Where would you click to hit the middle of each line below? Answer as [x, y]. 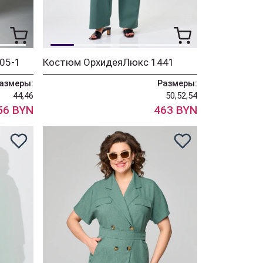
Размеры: [177, 83]
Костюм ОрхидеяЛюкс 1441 [109, 62]
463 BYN [175, 110]
